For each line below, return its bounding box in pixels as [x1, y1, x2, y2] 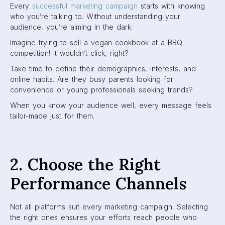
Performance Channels [10, 173, 186, 194]
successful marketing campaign [32, 2, 138, 10]
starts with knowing [138, 2, 205, 10]
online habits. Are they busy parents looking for [10, 75, 173, 83]
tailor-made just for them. [10, 111, 94, 120]
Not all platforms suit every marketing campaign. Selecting [10, 202, 208, 211]
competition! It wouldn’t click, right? [10, 49, 129, 57]
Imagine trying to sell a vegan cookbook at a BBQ [10, 38, 182, 47]
